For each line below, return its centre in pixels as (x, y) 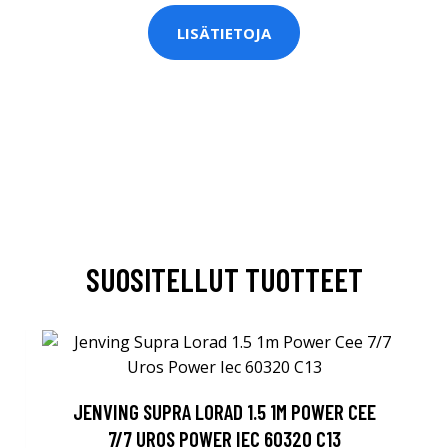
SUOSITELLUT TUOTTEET (224, 279)
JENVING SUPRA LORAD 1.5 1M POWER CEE (224, 411)
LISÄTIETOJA (224, 32)
